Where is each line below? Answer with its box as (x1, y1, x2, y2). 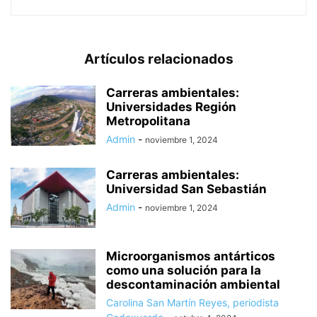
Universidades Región (106, 100, 236, 115)
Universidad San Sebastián (106, 182, 267, 197)
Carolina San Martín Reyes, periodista (106, 296, 279, 309)
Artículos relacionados (83, 51, 234, 68)
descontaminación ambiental (106, 277, 280, 292)
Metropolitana (106, 114, 190, 129)
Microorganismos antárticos (106, 249, 275, 264)
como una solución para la (106, 263, 261, 278)
